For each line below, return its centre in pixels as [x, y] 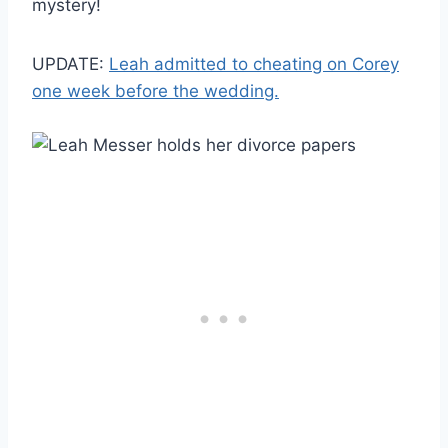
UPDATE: [70, 63]
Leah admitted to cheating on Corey [254, 63]
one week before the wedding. [155, 90]
